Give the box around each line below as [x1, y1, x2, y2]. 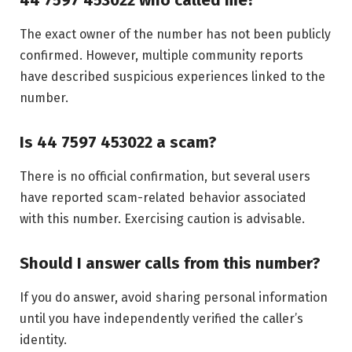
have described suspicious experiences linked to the [20, 68, 325, 84]
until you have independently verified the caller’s [20, 311, 303, 327]
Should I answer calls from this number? [20, 253, 321, 273]
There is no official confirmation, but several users [20, 169, 310, 185]
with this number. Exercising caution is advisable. [20, 211, 305, 227]
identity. [20, 332, 67, 348]
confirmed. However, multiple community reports [20, 47, 303, 63]
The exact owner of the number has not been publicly [20, 26, 331, 42]
